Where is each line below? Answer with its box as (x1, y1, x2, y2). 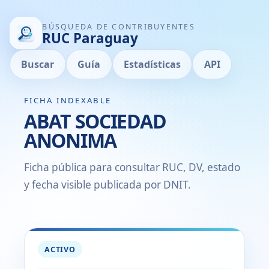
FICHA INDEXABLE (24, 94, 112, 106)
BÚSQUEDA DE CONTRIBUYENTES (42, 21, 195, 32)
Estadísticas (123, 58, 181, 71)
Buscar (21, 58, 55, 71)
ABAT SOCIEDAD (24, 107, 166, 134)
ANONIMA (24, 127, 117, 153)
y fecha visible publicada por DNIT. (24, 177, 191, 192)
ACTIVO (44, 244, 76, 255)
